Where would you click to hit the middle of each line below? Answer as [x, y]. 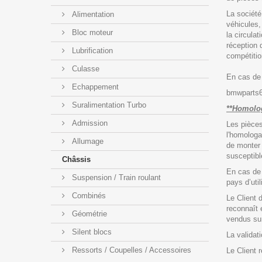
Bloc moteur [91, 32]
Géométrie [88, 213]
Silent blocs [91, 232]
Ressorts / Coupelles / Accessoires [130, 250]
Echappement [94, 87]
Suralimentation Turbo [108, 105]
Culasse [85, 68]
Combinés [88, 195]
